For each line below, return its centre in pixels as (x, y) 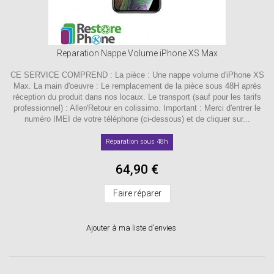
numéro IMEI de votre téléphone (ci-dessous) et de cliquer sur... (137, 119)
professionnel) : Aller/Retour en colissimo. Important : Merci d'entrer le (137, 108)
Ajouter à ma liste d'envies (131, 228)
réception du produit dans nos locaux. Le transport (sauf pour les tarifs (137, 97)
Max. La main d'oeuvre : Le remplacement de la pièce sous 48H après (137, 86)
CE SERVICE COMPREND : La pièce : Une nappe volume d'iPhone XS (137, 75)
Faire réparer (137, 193)
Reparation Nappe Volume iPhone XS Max (137, 53)
